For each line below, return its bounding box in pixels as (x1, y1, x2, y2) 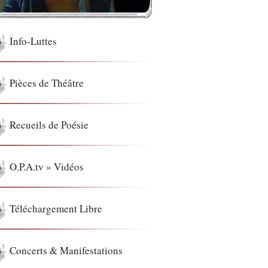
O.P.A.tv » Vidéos (10, 160, 84, 173)
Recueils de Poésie (10, 118, 89, 132)
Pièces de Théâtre (10, 76, 84, 90)
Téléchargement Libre (10, 202, 102, 215)
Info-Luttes (10, 34, 57, 48)
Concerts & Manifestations (10, 243, 123, 257)
